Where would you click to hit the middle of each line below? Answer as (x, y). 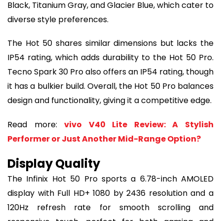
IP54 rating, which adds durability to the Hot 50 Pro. (110, 58)
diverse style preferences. (58, 19)
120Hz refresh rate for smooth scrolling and (110, 208)
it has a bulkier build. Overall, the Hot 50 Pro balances (110, 86)
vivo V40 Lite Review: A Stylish (139, 124)
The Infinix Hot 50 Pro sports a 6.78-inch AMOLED (110, 179)
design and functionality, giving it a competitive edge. (110, 101)
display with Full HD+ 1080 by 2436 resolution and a (110, 193)
